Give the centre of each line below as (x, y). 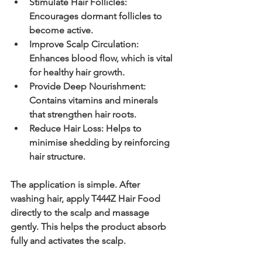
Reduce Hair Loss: (66, 128)
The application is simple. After (76, 184)
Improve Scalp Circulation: (84, 44)
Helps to (124, 128)
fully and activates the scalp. (68, 240)
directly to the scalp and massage (81, 212)
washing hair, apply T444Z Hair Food (87, 198)
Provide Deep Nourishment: (87, 86)
